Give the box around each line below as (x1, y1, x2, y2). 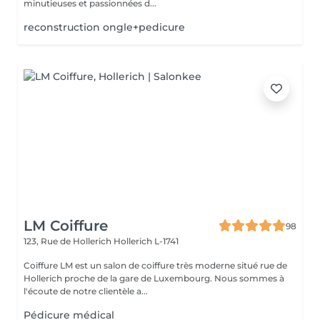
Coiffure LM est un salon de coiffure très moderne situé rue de (24, 260, 287, 271)
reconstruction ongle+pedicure (24, 21, 185, 34)
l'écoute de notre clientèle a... (24, 286, 148, 296)
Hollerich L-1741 (114, 236, 179, 246)
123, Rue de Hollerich (24, 236, 114, 246)
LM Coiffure (24, 217, 108, 234)
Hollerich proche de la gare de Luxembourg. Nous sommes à (24, 273, 214, 284)
